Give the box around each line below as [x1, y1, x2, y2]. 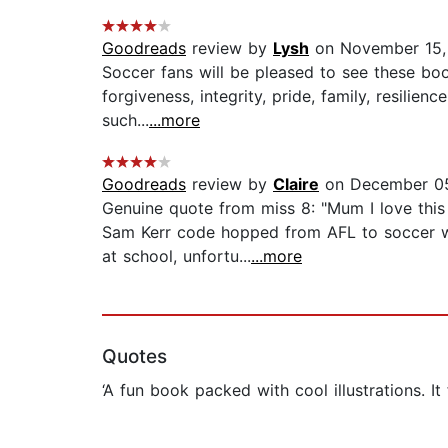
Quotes [102, 345, 167, 369]
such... [102, 110, 149, 131]
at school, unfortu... [102, 246, 251, 267]
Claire [273, 174, 319, 195]
